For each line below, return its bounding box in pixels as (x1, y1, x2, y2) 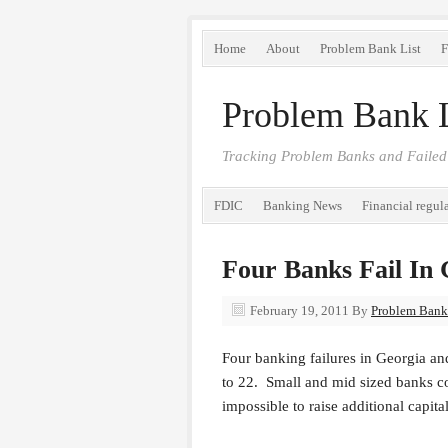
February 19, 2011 (250, 303, 349, 318)
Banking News (263, 198, 342, 213)
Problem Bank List (320, 41, 421, 56)
